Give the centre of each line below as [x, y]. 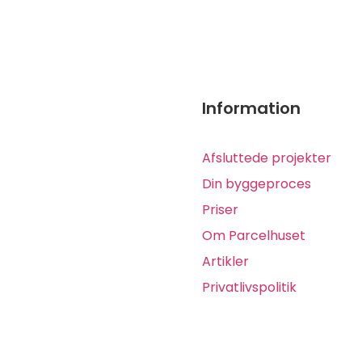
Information [251, 109]
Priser [220, 209]
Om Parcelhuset [254, 235]
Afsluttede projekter [267, 158]
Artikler [225, 261]
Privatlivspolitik [249, 287]
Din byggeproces [257, 183]
